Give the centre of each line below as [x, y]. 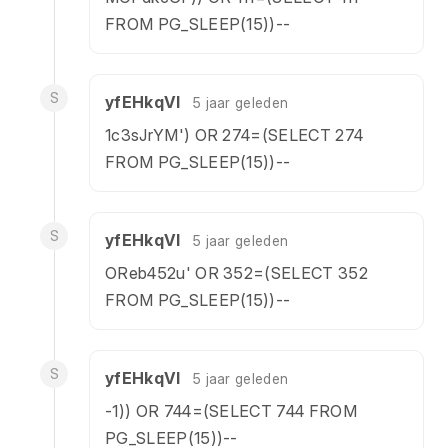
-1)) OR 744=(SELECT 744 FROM [231, 411]
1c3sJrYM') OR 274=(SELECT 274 [234, 135]
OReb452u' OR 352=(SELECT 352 [236, 273]
